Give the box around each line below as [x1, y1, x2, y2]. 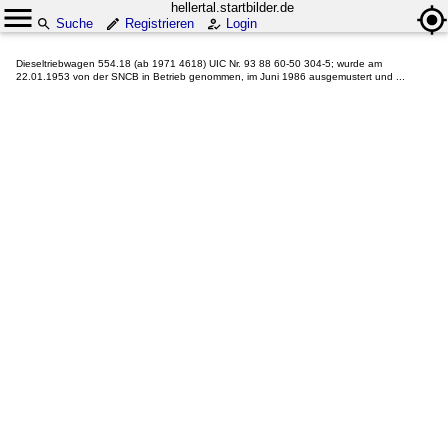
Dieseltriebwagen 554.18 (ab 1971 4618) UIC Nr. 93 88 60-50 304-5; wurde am [16, 58, 382, 69]
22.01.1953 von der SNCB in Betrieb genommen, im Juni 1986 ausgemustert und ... [16, 71, 405, 82]
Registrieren [125, 16, 194, 31]
